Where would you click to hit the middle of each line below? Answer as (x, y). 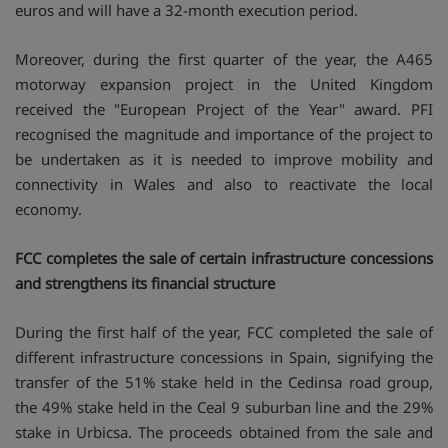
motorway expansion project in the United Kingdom (224, 83)
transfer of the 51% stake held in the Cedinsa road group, (224, 381)
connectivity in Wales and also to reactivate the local (224, 183)
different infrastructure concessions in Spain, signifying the (224, 356)
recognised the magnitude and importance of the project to (224, 133)
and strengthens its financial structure (145, 282)
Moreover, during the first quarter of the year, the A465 (224, 58)
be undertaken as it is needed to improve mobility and (224, 158)
